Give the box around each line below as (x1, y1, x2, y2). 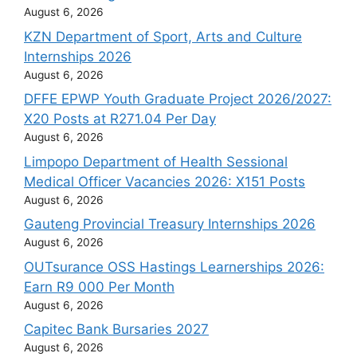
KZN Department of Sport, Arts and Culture (24, 28, 302, 45)
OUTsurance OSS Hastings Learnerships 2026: (24, 258, 324, 275)
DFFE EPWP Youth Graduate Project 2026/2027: (24, 91, 331, 108)
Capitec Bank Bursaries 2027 (24, 321, 209, 338)
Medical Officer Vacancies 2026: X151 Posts (24, 173, 305, 190)
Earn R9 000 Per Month (24, 278, 175, 295)
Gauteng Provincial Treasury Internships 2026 (24, 216, 316, 233)
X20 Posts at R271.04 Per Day (24, 111, 216, 127)
